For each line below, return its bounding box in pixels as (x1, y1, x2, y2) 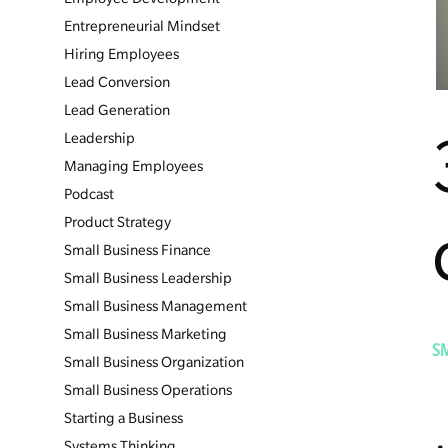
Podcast (64, 186, 114, 202)
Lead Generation (64, 102, 170, 118)
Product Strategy (64, 214, 171, 230)
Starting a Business (64, 410, 183, 426)
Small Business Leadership (64, 270, 232, 286)
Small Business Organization (64, 354, 244, 370)
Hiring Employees (64, 46, 179, 62)
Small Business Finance (64, 242, 211, 258)
